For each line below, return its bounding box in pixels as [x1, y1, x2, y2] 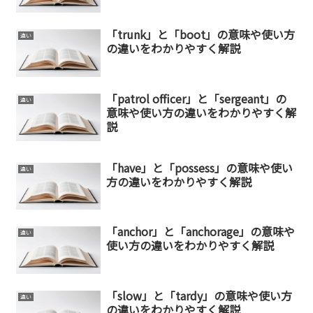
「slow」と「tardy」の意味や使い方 [105, 286, 292, 304]
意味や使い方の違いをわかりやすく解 [105, 103, 296, 121]
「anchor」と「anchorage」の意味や [105, 223, 295, 240]
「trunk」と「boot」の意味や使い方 [105, 26, 295, 43]
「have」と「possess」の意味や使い [105, 159, 293, 176]
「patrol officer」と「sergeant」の [105, 89, 286, 107]
